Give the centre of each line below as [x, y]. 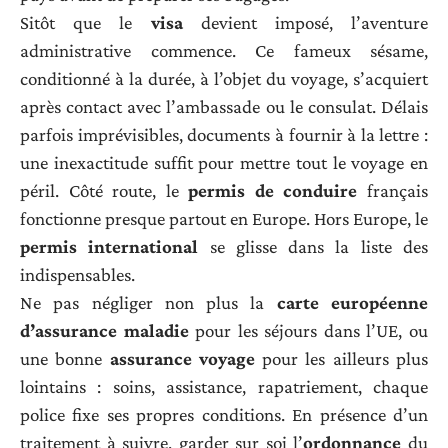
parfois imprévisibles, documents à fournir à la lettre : [224, 135]
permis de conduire [273, 191]
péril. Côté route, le [104, 191]
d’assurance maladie [104, 331]
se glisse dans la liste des [313, 247]
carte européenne [352, 303]
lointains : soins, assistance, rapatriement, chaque [224, 387]
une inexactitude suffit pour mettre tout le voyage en [224, 163]
